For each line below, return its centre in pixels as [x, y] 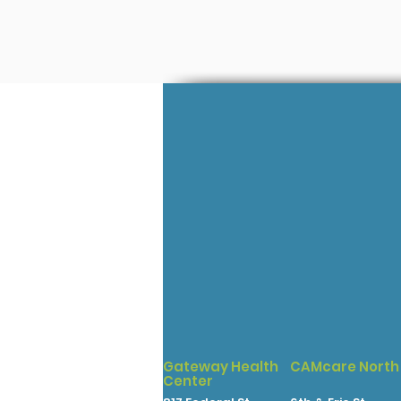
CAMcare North [345, 367]
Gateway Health [221, 367]
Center [188, 381]
